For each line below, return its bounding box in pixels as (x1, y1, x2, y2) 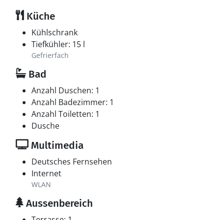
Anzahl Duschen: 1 (31, 85, 100, 96)
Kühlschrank (31, 27, 78, 38)
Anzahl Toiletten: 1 (31, 109, 100, 119)
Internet (31, 168, 61, 179)
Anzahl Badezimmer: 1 (31, 97, 114, 108)
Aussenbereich (24, 197, 93, 210)
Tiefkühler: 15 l (31, 39, 85, 50)
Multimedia (28, 139, 83, 152)
